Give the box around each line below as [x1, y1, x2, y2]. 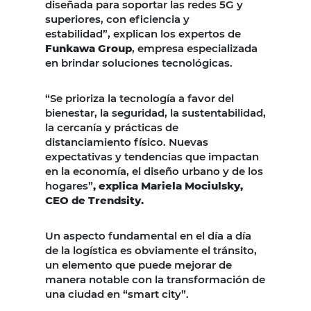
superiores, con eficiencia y [45, 12, 190, 26]
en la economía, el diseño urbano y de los [45, 164, 263, 178]
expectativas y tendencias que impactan [45, 149, 259, 163]
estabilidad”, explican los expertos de [45, 26, 241, 40]
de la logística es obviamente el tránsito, [45, 243, 257, 257]
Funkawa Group [45, 41, 132, 55]
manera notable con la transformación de [45, 272, 265, 286]
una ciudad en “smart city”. [45, 287, 189, 301]
